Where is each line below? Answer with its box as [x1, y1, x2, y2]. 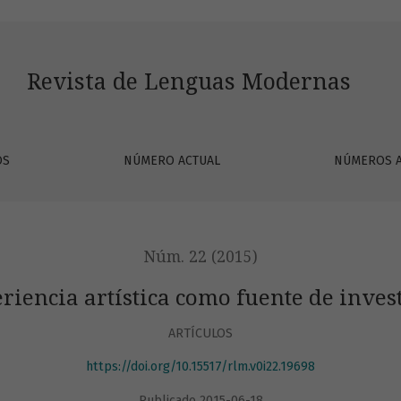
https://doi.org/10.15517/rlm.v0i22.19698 [86, 359, 315, 375]
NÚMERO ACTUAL [124, 153, 221, 168]
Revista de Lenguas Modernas [27, 69, 352, 95]
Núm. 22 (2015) [143, 248, 258, 266]
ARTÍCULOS [168, 325, 233, 341]
